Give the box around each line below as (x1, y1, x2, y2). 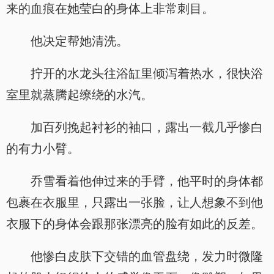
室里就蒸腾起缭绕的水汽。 (6, 88, 153, 102)
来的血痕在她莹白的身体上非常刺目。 (6, 2, 214, 15)
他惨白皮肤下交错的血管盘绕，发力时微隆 (31, 250, 263, 263)
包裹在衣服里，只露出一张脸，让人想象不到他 (6, 196, 263, 209)
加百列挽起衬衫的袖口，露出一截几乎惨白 (31, 120, 263, 134)
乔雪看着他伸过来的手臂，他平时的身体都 (31, 174, 263, 188)
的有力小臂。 (6, 142, 80, 155)
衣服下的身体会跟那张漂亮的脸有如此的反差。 (6, 217, 263, 231)
